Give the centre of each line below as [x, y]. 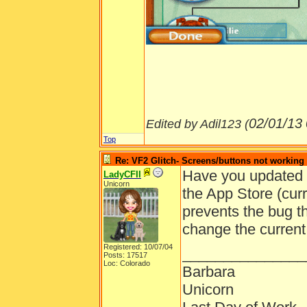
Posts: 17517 [125, 255]
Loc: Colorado [127, 263]
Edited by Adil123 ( [197, 124]
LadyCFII [122, 174]
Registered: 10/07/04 [138, 247]
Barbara [209, 272]
